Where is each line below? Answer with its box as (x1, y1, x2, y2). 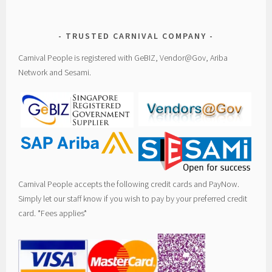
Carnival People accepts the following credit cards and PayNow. (18, 178, 240, 189)
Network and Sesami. (18, 66, 92, 78)
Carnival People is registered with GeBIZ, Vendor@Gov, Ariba (18, 52, 228, 63)
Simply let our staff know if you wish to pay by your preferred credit (18, 192, 248, 204)
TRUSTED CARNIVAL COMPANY (66, 30, 206, 41)
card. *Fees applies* (18, 207, 87, 219)
